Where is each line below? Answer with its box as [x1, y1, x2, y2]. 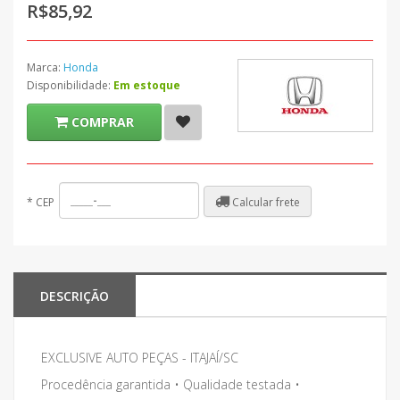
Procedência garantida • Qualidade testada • [41, 376, 300, 393]
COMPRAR [71, 113, 134, 130]
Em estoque [113, 78, 180, 93]
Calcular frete [229, 194, 300, 210]
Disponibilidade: [27, 78, 113, 93]
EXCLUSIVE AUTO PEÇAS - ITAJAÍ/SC [41, 349, 238, 366]
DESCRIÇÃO [40, 287, 109, 304]
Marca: [27, 60, 63, 75]
